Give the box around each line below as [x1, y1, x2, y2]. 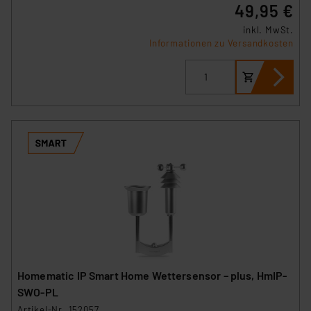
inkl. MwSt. [243, 24, 294, 35]
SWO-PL [17, 285, 58, 299]
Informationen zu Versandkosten [149, 37, 294, 49]
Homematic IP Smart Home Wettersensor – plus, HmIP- [17, 268, 287, 282]
